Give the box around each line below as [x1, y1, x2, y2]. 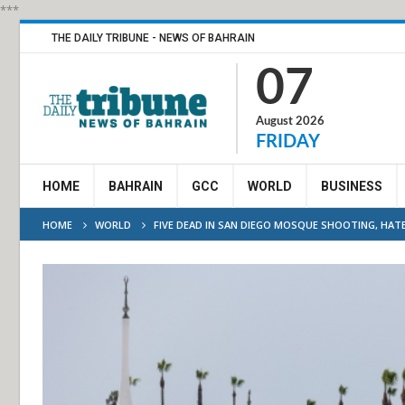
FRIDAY [256, 133, 320, 151]
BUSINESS [321, 179, 382, 193]
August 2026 [256, 116, 325, 127]
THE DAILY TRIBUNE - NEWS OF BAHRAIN [52, 32, 255, 44]
